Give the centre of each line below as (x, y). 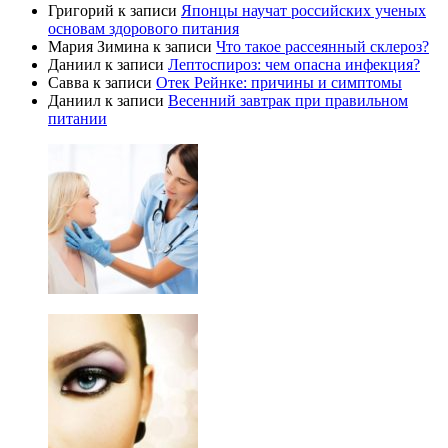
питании (77, 119)
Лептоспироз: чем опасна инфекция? (294, 65)
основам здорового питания (143, 29)
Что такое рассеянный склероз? (322, 47)
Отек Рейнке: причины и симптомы (279, 83)
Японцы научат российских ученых (303, 11)
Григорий (81, 11)
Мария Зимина (98, 47)
